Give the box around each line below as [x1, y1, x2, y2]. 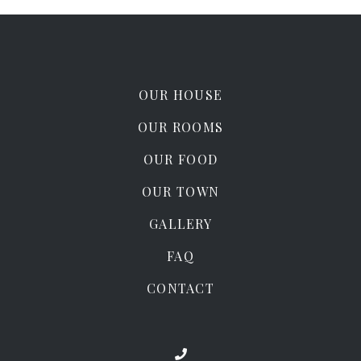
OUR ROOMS [137, 118, 224, 135]
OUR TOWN [141, 182, 220, 200]
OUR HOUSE [138, 85, 223, 103]
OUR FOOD [143, 150, 218, 168]
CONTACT [147, 279, 214, 297]
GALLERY [149, 214, 212, 232]
